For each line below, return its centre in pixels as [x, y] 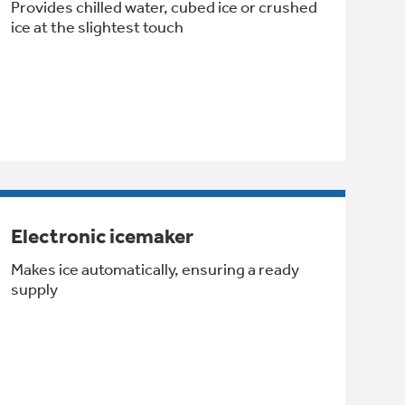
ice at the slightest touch [97, 27]
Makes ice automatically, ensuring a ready [155, 269]
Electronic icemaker [102, 236]
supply [34, 289]
